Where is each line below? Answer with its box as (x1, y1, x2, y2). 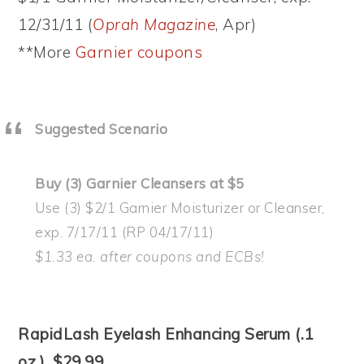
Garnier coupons (75, 41, 203, 62)
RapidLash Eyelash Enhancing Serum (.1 (18, 323, 314, 344)
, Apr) (215, 14, 257, 34)
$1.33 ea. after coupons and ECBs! (35, 247, 265, 265)
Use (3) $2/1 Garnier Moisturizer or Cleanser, (35, 198, 325, 216)
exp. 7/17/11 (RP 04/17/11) (35, 223, 214, 240)
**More (18, 41, 76, 62)
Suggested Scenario (35, 119, 168, 137)
